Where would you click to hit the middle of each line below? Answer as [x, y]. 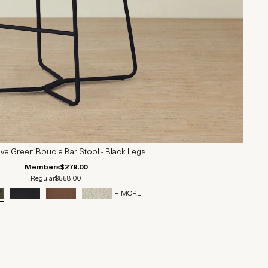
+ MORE [128, 194]
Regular [43, 179]
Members [42, 167]
